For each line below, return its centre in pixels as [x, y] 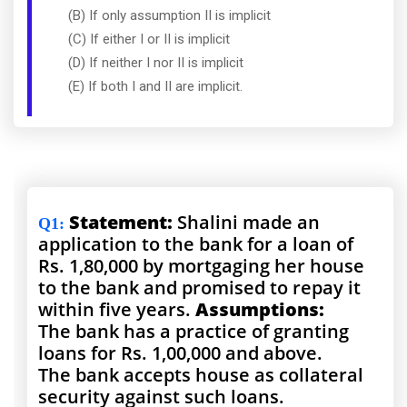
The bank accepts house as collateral [201, 375]
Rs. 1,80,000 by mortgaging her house [201, 266]
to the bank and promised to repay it [199, 288]
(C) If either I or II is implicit [149, 40]
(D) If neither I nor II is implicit [156, 63]
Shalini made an [248, 223]
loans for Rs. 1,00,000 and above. [180, 353]
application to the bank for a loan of [196, 244]
